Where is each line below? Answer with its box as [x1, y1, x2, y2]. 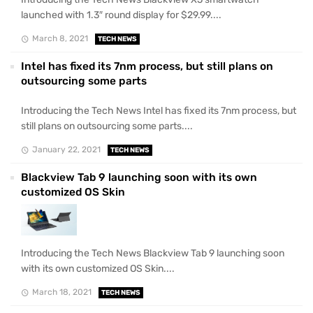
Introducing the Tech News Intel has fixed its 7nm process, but [21, 104, 296, 117]
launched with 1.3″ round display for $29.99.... [21, 8, 221, 21]
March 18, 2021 [31, 287, 92, 298]
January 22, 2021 [31, 145, 101, 155]
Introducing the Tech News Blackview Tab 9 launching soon [21, 247, 284, 260]
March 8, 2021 [31, 33, 88, 43]
